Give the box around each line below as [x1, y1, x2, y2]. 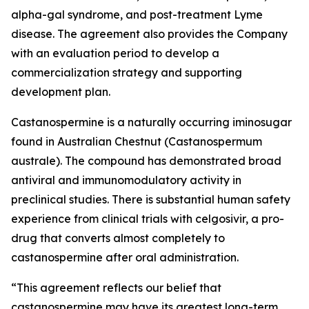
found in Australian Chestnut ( [11, 134, 168, 148]
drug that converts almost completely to [11, 231, 225, 245]
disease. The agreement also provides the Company [11, 27, 288, 41]
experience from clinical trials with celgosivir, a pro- [11, 212, 284, 226]
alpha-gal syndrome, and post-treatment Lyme [11, 8, 263, 21]
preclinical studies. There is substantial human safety [11, 192, 290, 206]
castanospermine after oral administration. [11, 250, 239, 264]
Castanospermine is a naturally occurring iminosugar [11, 115, 292, 129]
